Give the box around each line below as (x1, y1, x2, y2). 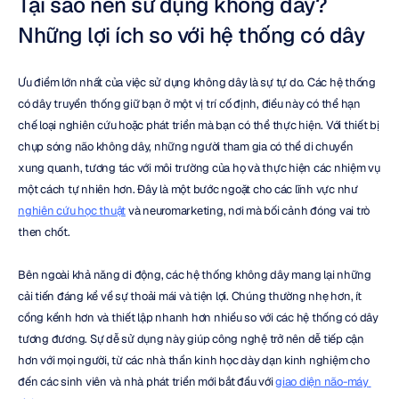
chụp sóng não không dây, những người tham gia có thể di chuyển (18, 139, 354, 154)
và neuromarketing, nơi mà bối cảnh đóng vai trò (126, 203, 370, 218)
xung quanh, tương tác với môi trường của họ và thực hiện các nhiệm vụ (18, 160, 380, 175)
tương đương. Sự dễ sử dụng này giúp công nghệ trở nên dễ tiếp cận (18, 331, 364, 346)
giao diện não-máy (275, 374, 369, 389)
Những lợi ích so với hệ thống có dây (18, 21, 364, 49)
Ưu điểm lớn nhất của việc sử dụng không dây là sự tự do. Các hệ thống (18, 75, 376, 90)
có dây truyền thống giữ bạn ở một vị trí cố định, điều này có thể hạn (18, 96, 361, 111)
